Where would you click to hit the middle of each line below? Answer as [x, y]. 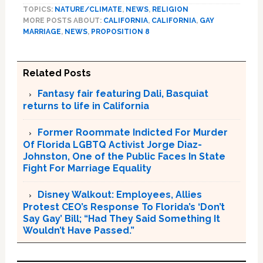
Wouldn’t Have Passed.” [78, 230]
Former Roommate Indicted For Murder [132, 132]
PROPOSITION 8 [120, 32]
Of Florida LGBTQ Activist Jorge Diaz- [112, 145]
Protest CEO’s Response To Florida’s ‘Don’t [124, 207]
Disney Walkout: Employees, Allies [119, 195]
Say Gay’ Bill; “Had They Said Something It [121, 219]
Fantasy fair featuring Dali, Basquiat [123, 94]
